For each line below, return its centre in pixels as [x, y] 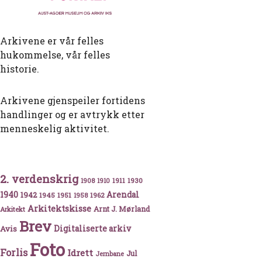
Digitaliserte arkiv [92, 229]
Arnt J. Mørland [122, 209]
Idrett [80, 253]
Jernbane [110, 254]
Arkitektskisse [59, 209]
